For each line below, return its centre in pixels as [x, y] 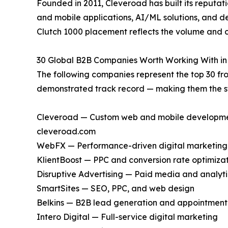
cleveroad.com [66, 132]
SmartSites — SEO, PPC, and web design [116, 189]
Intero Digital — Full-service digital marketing [127, 217]
